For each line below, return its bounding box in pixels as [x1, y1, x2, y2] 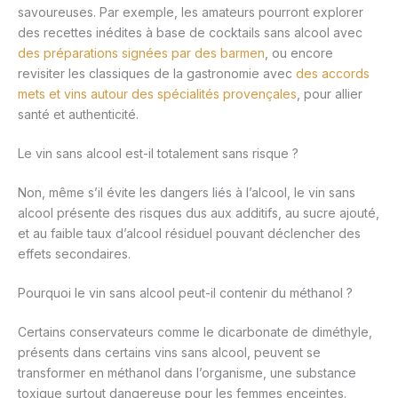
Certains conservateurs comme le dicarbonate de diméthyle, [18, 324, 372, 340]
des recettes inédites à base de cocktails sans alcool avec [18, 25, 362, 41]
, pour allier [297, 86, 362, 102]
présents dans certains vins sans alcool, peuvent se [18, 345, 321, 361]
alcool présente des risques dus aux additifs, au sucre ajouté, [18, 205, 379, 221]
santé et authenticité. [18, 107, 139, 123]
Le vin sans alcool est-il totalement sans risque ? [18, 146, 298, 162]
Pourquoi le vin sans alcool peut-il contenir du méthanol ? [18, 285, 353, 301]
